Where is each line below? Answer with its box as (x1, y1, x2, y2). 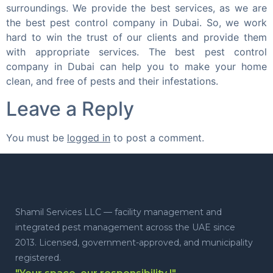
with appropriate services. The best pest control (6, 46, 267, 58)
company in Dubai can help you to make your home (6, 60, 267, 73)
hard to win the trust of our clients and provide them (6, 31, 267, 44)
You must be (6, 131, 67, 144)
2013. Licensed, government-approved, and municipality (15, 237, 253, 249)
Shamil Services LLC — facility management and (15, 207, 222, 218)
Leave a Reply (6, 96, 134, 121)
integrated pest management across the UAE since (15, 222, 235, 233)
